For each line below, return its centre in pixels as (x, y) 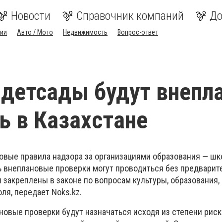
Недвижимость (85, 32)
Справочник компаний (130, 16)
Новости (31, 16)
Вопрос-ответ (138, 32)
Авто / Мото (35, 32)
